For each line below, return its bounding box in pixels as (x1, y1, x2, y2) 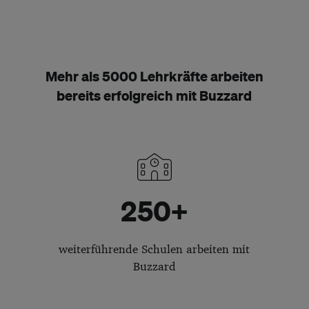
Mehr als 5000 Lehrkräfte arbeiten (45, 68, 263, 85)
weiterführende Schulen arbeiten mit (59, 241, 250, 257)
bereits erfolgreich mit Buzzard (57, 87, 252, 104)
